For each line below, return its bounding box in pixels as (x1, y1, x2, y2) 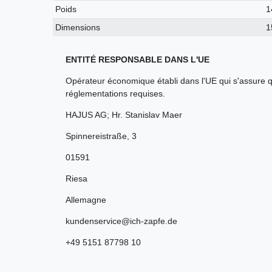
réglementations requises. (66, 89, 165, 99)
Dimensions (55, 22, 101, 33)
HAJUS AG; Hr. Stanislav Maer (66, 110, 182, 120)
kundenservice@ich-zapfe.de (66, 216, 177, 226)
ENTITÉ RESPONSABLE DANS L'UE (66, 55, 209, 65)
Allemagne (66, 195, 106, 205)
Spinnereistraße (66, 131, 127, 141)
